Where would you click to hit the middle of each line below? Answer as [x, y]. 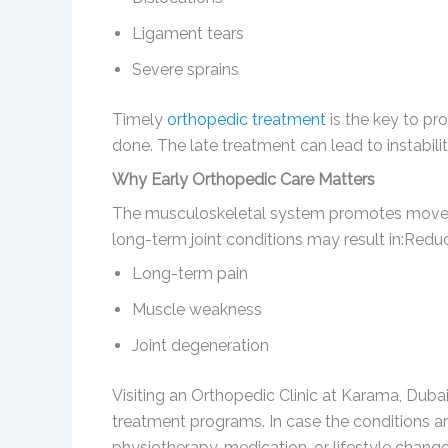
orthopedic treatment [246, 120]
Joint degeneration [200, 346]
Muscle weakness [197, 310]
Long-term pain [190, 274]
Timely [139, 120]
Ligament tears [188, 34]
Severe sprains [185, 70]
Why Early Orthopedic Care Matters [243, 180]
